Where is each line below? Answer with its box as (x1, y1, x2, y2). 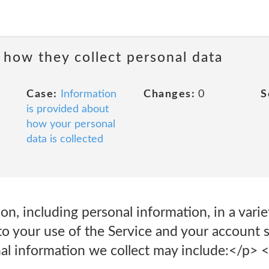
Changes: (144, 89, 195, 100)
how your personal (26, 119, 115, 130)
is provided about (26, 104, 109, 115)
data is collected (26, 134, 103, 145)
